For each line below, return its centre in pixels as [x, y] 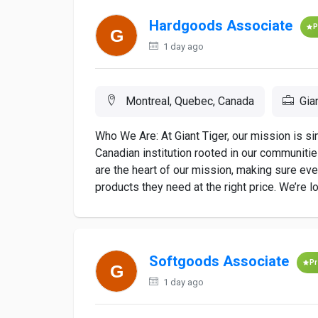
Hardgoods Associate [221, 26]
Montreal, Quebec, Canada [188, 101]
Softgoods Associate [219, 262]
